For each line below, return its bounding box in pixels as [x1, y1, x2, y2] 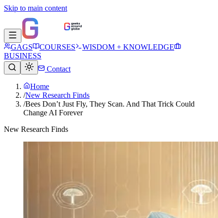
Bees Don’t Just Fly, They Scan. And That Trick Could [25, 100, 195, 108]
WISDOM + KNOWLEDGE [82, 43, 174, 51]
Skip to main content [4, 4, 67, 12]
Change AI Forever [23, 109, 83, 117]
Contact [45, 65, 71, 73]
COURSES [39, 43, 75, 51]
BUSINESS [4, 52, 41, 60]
